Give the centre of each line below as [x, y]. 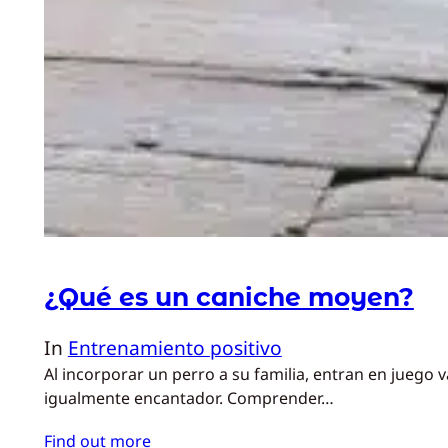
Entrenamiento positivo [174, 348]
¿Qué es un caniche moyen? [228, 297]
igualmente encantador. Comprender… [188, 398]
